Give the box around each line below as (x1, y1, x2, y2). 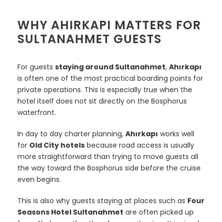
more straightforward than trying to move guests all (17, 151, 198, 162)
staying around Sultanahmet (55, 61, 166, 72)
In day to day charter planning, (17, 128, 125, 139)
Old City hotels (29, 140, 85, 150)
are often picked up (123, 207, 194, 217)
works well (158, 128, 194, 139)
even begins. (17, 174, 61, 184)
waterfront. (17, 107, 56, 117)
